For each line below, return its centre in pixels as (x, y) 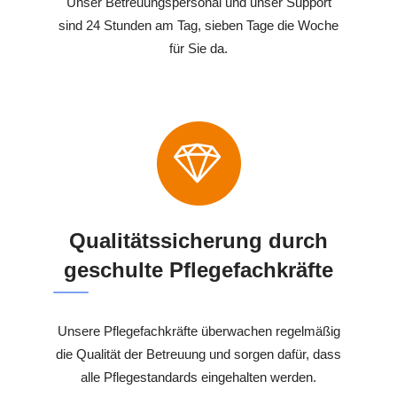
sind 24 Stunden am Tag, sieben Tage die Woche (198, 26)
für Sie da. (198, 49)
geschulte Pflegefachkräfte (198, 270)
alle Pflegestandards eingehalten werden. (198, 378)
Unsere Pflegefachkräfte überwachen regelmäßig (198, 331)
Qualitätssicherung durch (198, 241)
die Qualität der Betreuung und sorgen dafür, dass (198, 354)
